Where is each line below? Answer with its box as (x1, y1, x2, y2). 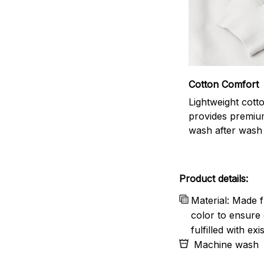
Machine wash (191, 239, 262, 251)
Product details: (179, 173, 248, 185)
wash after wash (189, 124, 262, 136)
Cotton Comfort (189, 78, 259, 90)
